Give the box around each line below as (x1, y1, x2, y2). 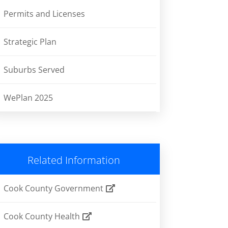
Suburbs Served (3, 64, 65, 76)
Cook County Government (3, 183, 105, 194)
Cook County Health (3, 211, 82, 222)
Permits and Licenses (3, 8, 85, 20)
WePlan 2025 (3, 92, 53, 104)
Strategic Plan (3, 36, 56, 48)
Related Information (27, 153, 121, 167)
